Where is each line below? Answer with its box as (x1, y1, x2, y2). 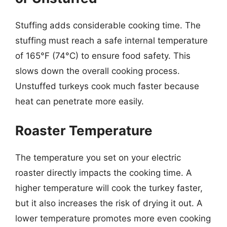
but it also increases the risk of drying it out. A (15, 198, 203, 208)
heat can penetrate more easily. (15, 96, 144, 106)
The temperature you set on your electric (15, 153, 181, 163)
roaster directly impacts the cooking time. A (15, 168, 192, 178)
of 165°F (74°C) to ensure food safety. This (15, 50, 191, 61)
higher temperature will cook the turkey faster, (15, 183, 203, 193)
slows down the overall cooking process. (15, 65, 180, 76)
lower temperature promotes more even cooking (15, 213, 211, 223)
